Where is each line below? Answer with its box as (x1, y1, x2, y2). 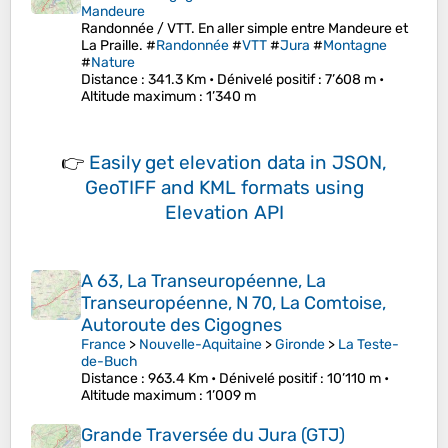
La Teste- (338, 336, 399, 354)
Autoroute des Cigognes (81, 314, 282, 337)
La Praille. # (81, 37, 156, 55)
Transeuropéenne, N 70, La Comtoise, (81, 292, 386, 315)
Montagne (323, 37, 387, 55)
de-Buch (81, 353, 138, 371)
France (81, 336, 126, 354)
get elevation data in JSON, (145, 151, 387, 175)
